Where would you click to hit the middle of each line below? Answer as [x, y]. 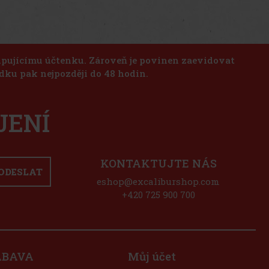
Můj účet [152, 256]
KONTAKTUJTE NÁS [158, 164]
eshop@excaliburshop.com [158, 182]
